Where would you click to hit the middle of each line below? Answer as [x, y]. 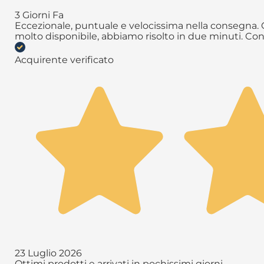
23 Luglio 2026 [48, 253]
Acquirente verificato [64, 60]
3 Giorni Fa [39, 15]
